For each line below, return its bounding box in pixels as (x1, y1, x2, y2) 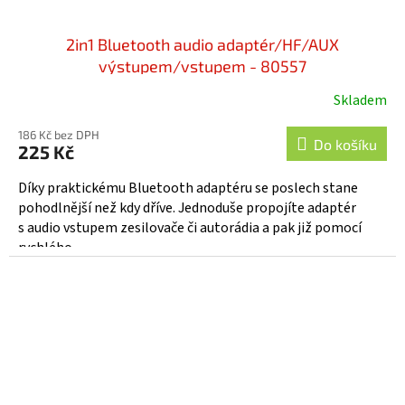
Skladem (334, 89, 387, 110)
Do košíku (314, 135, 377, 153)
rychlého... (18, 237, 80, 258)
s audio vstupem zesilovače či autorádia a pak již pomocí (18, 217, 362, 238)
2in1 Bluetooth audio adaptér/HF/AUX (66, 33, 339, 54)
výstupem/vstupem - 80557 (99, 55, 306, 76)
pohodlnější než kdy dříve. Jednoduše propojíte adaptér (18, 197, 356, 218)
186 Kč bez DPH (18, 127, 99, 142)
